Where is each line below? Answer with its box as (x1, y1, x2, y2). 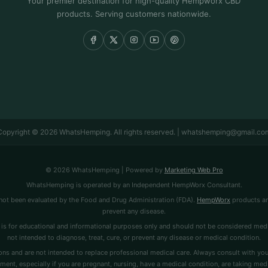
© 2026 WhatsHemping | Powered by (45, 165, 165, 174)
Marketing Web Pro (164, 165, 223, 174)
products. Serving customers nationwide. (56, 8, 211, 19)
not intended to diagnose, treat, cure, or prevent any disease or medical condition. (7, 233, 261, 242)
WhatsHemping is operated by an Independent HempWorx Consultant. (26, 180, 242, 189)
